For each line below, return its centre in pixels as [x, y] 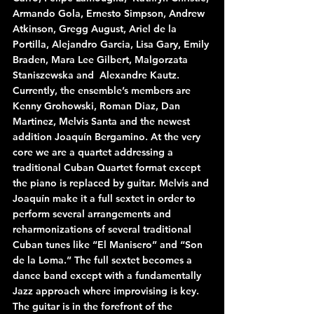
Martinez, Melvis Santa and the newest [103, 121]
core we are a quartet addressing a [94, 152]
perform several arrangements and [93, 213]
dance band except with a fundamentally [108, 275]
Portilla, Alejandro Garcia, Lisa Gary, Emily [112, 44]
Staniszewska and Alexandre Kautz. [96, 75]
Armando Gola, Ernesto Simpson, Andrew [110, 13]
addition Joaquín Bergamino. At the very [108, 136]
